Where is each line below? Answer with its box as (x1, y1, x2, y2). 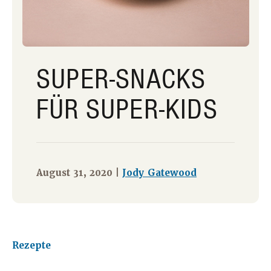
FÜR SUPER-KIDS (36, 91, 218, 127)
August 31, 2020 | (36, 167, 122, 180)
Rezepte (12, 240, 51, 252)
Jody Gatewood (122, 167, 197, 180)
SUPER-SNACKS (36, 61, 206, 97)
